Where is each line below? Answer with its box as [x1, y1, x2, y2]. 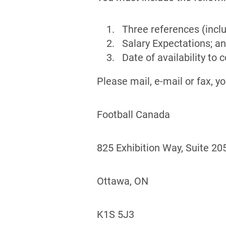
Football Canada [97, 108, 170, 121]
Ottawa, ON [97, 175, 148, 187]
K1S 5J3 [97, 208, 134, 220]
